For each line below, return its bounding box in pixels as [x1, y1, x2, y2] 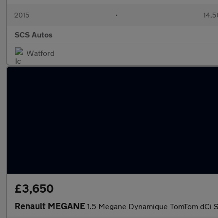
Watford [26, 48, 54, 57]
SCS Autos [15, 30, 53, 39]
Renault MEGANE [15, 200, 87, 211]
